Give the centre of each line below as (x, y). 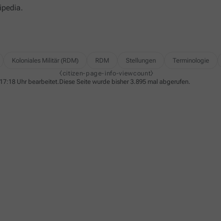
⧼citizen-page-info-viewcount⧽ (107, 73)
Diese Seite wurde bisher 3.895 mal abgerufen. (125, 82)
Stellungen (141, 60)
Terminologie (191, 60)
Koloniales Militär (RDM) (45, 60)
